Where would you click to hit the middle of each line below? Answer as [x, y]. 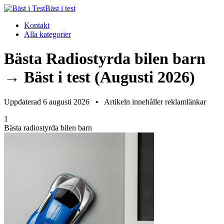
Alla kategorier [47, 34]
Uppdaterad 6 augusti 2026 [48, 101]
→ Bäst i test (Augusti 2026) [99, 77]
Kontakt [37, 25]
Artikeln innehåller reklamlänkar [154, 101]
